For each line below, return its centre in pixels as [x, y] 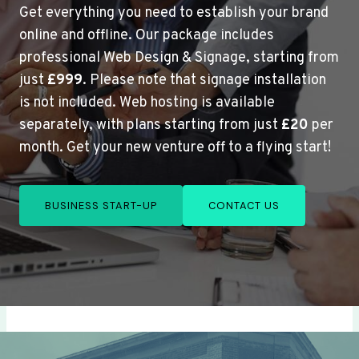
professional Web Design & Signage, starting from [179, 58]
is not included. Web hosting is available [147, 103]
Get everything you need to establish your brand [174, 14]
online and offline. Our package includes [147, 36]
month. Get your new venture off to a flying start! [175, 148]
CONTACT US [244, 206]
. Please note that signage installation [204, 81]
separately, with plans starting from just [150, 126]
